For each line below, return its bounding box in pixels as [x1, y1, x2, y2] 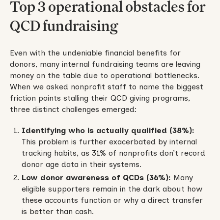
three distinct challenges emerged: [9, 104, 139, 114]
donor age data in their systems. [21, 159, 141, 169]
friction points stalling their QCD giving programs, [9, 93, 190, 103]
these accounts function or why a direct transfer [21, 195, 203, 205]
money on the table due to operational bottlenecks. [9, 70, 199, 80]
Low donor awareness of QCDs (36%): [21, 172, 171, 182]
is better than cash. [21, 206, 94, 216]
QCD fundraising [9, 16, 118, 35]
